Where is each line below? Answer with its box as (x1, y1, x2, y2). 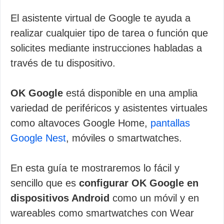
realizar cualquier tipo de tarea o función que (10, 27, 208, 38)
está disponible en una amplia (63, 87, 197, 98)
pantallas (150, 117, 190, 128)
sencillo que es (10, 177, 79, 188)
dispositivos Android (10, 192, 109, 203)
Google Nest (10, 132, 66, 143)
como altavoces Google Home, (10, 117, 150, 128)
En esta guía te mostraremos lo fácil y (10, 162, 179, 173)
